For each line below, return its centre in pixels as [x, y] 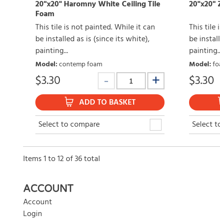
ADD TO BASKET [107, 103]
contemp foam [81, 65]
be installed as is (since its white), [93, 40]
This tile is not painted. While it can [95, 28]
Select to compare [69, 125]
